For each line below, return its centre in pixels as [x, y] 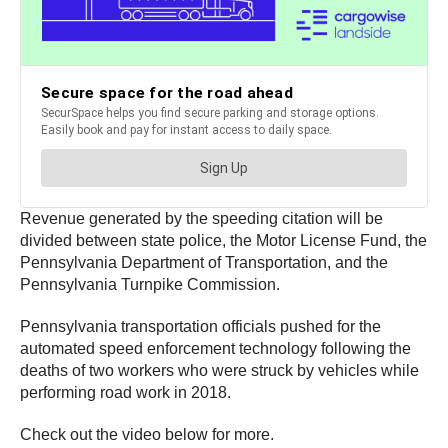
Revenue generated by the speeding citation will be [201, 219]
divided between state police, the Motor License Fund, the [223, 241]
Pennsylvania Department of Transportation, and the [204, 263]
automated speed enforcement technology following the [215, 349]
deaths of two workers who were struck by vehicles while [219, 371]
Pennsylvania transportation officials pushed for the [200, 327]
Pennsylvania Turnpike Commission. [150, 285]
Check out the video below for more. [147, 435]
